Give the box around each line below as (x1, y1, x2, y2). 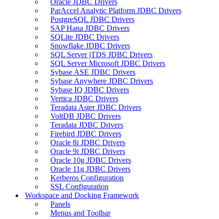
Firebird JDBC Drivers (50, 129, 121, 138)
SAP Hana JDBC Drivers (50, 23, 130, 32)
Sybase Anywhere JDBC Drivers (50, 76, 153, 85)
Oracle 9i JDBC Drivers (50, 147, 125, 155)
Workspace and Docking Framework (25, 191, 139, 199)
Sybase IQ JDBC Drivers (50, 85, 129, 94)
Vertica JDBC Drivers (50, 94, 118, 103)
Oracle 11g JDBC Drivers (50, 164, 131, 173)
